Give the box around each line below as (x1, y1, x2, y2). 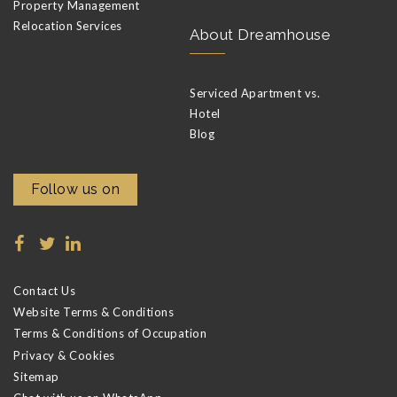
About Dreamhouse (190, 25, 331, 43)
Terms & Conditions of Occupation (13, 326, 206, 341)
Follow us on (31, 180, 120, 198)
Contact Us (13, 283, 75, 298)
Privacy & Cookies (13, 347, 115, 362)
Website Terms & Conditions (13, 305, 174, 320)
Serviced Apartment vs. (190, 85, 320, 100)
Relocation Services (13, 18, 122, 33)
